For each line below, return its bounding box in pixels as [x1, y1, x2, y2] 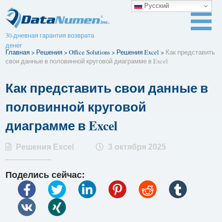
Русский [142, 1, 169, 9]
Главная [5, 48, 30, 56]
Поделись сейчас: [5, 169, 85, 180]
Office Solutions [69, 48, 111, 56]
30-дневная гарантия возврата [5, 31, 95, 40]
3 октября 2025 [106, 142, 166, 151]
